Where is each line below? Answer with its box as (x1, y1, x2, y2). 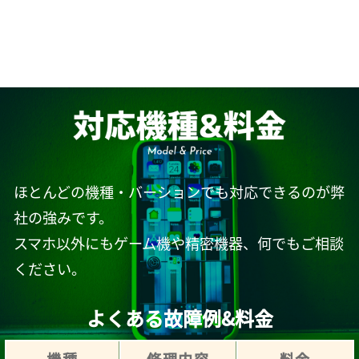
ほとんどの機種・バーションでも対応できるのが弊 (13, 181, 345, 204)
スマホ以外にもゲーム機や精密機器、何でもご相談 (13, 232, 344, 255)
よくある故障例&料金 (86, 304, 273, 333)
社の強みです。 (13, 207, 113, 229)
